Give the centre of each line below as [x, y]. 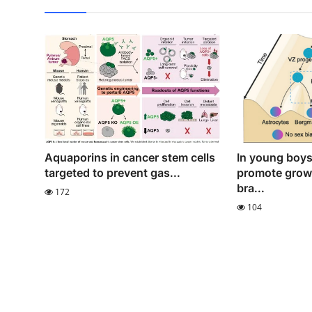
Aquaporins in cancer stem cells [130, 157]
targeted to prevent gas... [112, 172]
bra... [250, 188]
